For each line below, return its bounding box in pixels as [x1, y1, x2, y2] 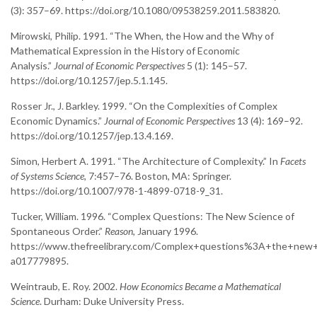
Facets [280, 155, 306, 168]
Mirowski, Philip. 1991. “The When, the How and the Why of [11, 30, 274, 42]
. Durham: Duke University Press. [40, 295, 184, 308]
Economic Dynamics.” [11, 115, 104, 127]
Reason [105, 225, 133, 238]
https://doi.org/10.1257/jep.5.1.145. [11, 74, 168, 87]
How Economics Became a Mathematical [120, 280, 281, 293]
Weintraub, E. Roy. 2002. [11, 280, 120, 293]
